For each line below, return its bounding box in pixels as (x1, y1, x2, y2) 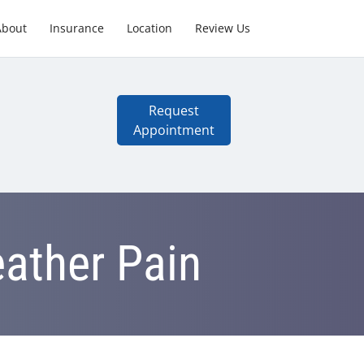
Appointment (132, 121, 214, 139)
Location (126, 19, 172, 36)
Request (148, 102, 199, 119)
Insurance (49, 19, 104, 36)
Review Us (194, 19, 250, 36)
